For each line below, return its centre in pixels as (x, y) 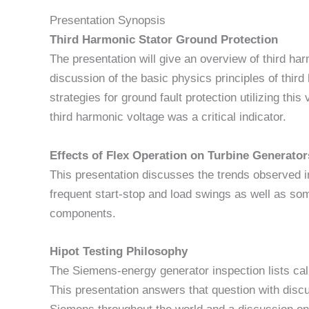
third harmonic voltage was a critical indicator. (168, 117)
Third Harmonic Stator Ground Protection (164, 40)
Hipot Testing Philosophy (119, 251)
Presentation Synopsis (108, 21)
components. (83, 213)
